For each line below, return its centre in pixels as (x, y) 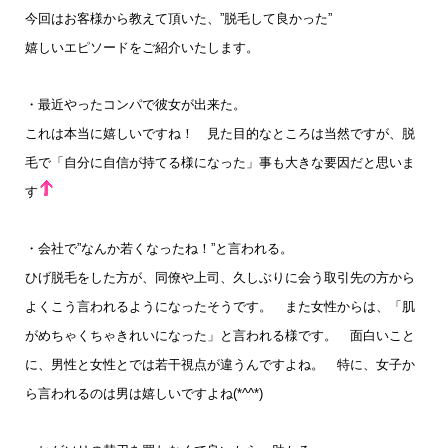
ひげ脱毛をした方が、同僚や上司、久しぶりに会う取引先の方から (220, 277)
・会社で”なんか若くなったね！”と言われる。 (159, 248)
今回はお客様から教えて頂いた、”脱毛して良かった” (178, 18)
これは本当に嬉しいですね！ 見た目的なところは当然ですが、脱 (220, 133)
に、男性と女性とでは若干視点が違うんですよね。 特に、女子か (220, 364)
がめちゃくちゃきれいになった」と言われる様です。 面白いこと (220, 335)
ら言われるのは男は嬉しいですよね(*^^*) (144, 393)
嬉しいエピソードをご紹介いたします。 (148, 47)
